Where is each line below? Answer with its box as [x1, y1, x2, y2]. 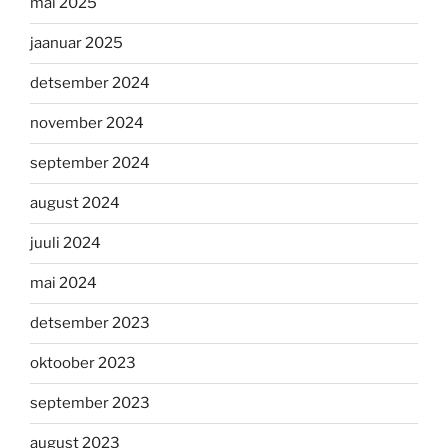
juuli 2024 [30, 234, 101, 252]
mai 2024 [30, 274, 97, 292]
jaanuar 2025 [30, 34, 123, 52]
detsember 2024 [30, 74, 150, 92]
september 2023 [30, 394, 150, 412]
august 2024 [30, 194, 120, 212]
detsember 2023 [30, 314, 150, 332]
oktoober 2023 [30, 354, 136, 372]
